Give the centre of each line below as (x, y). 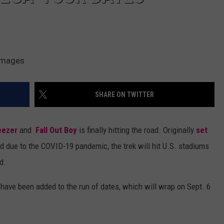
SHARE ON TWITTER (124, 95)
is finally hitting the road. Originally (136, 130)
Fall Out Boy (56, 130)
